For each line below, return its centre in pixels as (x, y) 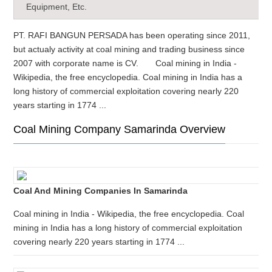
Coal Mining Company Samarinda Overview (120, 129)
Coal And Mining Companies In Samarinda (101, 191)
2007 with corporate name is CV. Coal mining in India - (125, 63)
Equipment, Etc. (57, 7)
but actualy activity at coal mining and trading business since (129, 49)
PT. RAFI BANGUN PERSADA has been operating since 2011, (132, 35)
